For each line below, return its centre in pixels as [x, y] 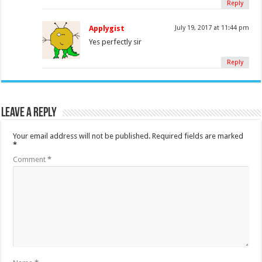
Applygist [107, 29]
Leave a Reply [29, 113]
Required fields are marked [198, 136]
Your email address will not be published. [82, 136]
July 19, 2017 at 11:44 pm [212, 28]
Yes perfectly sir [116, 42]
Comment [30, 160]
